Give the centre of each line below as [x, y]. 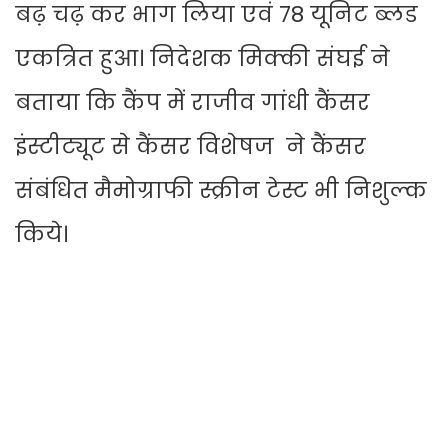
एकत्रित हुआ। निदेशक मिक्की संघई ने [202, 59]
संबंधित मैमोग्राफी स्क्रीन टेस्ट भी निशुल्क [221, 191]
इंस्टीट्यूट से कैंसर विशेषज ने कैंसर [190, 147]
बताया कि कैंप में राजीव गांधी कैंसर [192, 103]
